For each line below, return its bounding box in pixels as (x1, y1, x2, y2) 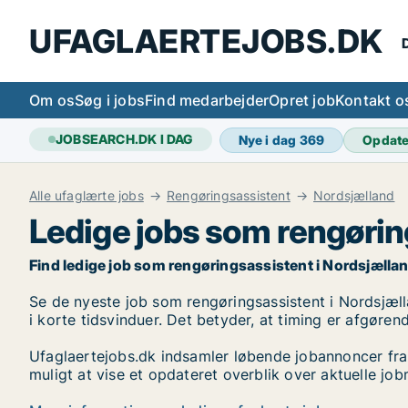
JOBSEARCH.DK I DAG (56, 131, 193, 147)
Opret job (269, 91, 336, 109)
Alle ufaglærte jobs (29, 188, 144, 203)
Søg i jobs (75, 91, 145, 109)
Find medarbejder (145, 91, 270, 109)
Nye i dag (238, 132, 300, 148)
